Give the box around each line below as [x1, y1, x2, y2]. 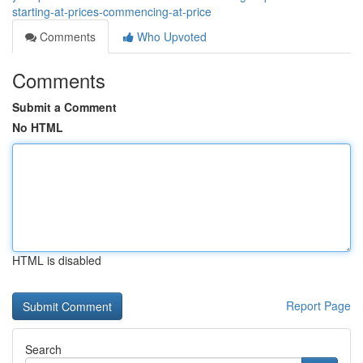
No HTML [12, 119, 63, 135]
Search [25, 341, 62, 357]
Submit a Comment [12, 99, 117, 115]
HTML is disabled [12, 252, 101, 268]
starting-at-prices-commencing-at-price [12, 3, 211, 19]
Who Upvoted [134, 28, 207, 45]
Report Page [286, 297, 351, 314]
